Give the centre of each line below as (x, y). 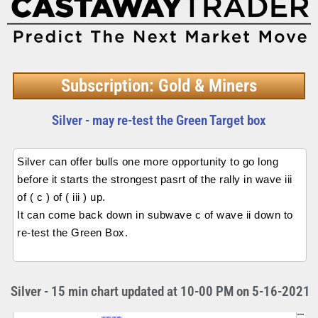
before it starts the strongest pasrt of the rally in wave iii (155, 180)
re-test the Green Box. (72, 233)
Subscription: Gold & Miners (159, 86)
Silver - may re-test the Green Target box (159, 121)
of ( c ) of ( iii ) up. (61, 197)
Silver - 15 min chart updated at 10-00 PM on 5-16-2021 (160, 291)
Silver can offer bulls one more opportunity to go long (148, 162)
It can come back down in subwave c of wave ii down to (155, 215)
